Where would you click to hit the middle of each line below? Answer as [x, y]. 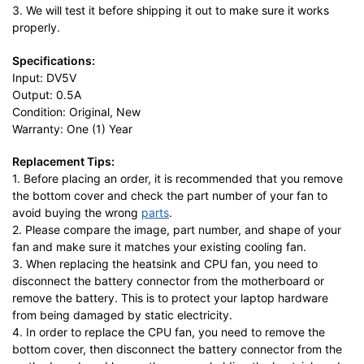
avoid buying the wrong [77, 212]
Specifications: [54, 60]
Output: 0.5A [47, 94]
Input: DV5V [44, 77]
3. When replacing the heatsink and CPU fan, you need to [165, 263]
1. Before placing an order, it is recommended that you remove [178, 178]
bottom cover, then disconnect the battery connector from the [177, 349]
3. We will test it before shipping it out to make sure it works [171, 11]
